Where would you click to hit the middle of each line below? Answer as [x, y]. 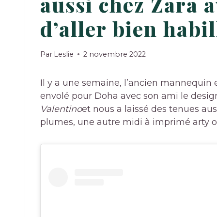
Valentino [61, 109]
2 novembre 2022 [115, 54]
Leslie [64, 54]
